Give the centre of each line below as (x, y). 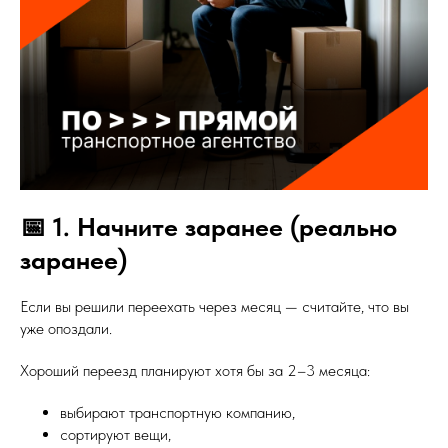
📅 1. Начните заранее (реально (208, 226)
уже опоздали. (66, 328)
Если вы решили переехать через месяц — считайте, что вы (214, 306)
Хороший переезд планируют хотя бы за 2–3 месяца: (195, 370)
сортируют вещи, (115, 434)
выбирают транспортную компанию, (177, 412)
